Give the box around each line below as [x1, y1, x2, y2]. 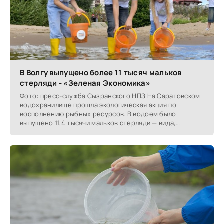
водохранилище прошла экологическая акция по [20, 100, 176, 110]
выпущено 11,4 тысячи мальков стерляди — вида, [20, 118, 176, 128]
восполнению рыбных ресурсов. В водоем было [20, 109, 176, 119]
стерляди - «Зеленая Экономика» [20, 78, 151, 89]
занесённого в [20, 127, 68, 137]
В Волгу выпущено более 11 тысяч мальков [20, 67, 182, 78]
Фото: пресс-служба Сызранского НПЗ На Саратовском [20, 91, 200, 101]
